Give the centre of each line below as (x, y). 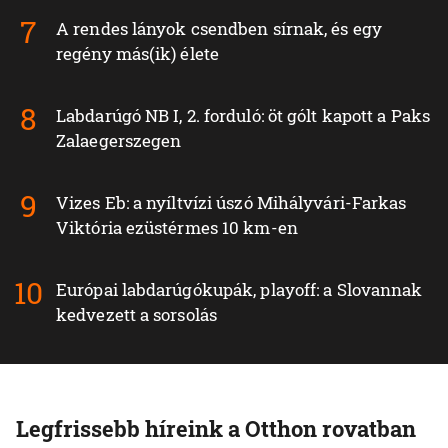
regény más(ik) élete (138, 53)
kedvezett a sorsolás (137, 314)
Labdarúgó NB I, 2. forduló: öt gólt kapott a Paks (243, 115)
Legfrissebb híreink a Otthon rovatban (216, 428)
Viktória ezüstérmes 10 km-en (177, 227)
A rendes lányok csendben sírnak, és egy (219, 28)
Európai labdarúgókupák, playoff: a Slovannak (239, 289)
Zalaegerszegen (119, 140)
